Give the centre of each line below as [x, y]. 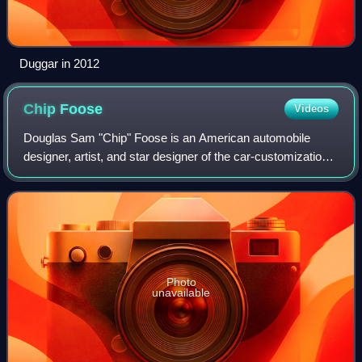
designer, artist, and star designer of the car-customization [176, 157]
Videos [311, 109]
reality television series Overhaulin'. [117, 175]
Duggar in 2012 [59, 64]
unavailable [181, 293]
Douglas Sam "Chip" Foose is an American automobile [167, 138]
